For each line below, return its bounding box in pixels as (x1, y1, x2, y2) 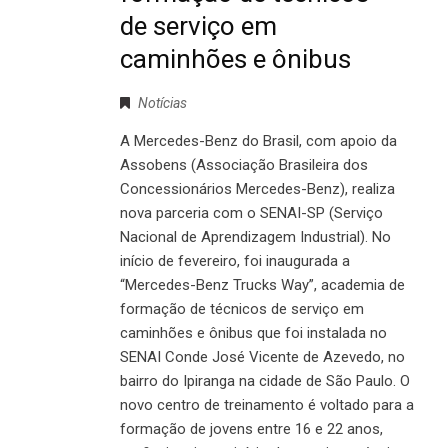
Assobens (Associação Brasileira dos (120, 155, 368, 174)
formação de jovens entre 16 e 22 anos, (120, 419, 383, 438)
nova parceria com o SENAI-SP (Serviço (120, 203, 383, 222)
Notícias (138, 94, 187, 111)
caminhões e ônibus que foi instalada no (120, 323, 387, 342)
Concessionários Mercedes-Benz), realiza (120, 179, 395, 198)
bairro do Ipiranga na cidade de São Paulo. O (120, 371, 410, 390)
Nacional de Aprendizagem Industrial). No (120, 227, 391, 246)
